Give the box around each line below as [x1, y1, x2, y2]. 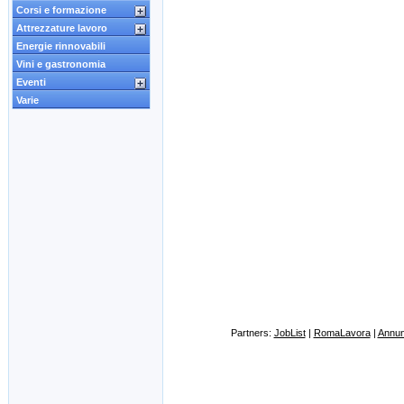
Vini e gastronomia [16, 59, 106, 69]
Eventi [16, 77, 46, 87]
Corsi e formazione [16, 5, 106, 15]
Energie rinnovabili [16, 41, 106, 51]
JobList [273, 327, 306, 338]
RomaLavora [313, 327, 371, 338]
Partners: [230, 327, 274, 338]
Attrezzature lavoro [16, 23, 107, 33]
